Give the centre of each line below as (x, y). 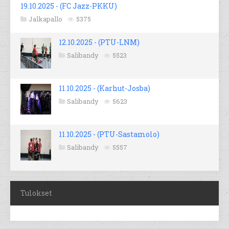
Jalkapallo (45, 19)
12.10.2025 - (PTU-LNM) (99, 42)
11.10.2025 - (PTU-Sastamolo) (109, 134)
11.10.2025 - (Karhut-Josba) (105, 88)
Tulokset (36, 193)
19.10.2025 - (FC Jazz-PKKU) (69, 6)
